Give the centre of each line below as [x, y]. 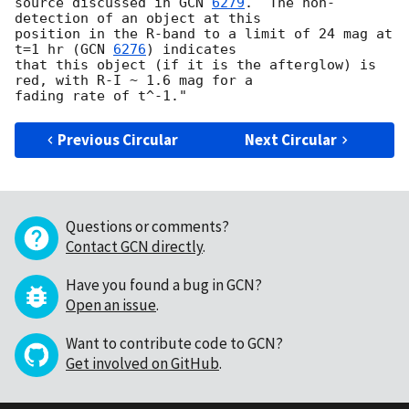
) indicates [195, 50]
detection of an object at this [142, 19]
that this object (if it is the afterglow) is [195, 65]
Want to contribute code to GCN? [174, 344]
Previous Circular [118, 140]
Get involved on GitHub [142, 364]
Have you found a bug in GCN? [164, 285]
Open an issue [111, 305]
